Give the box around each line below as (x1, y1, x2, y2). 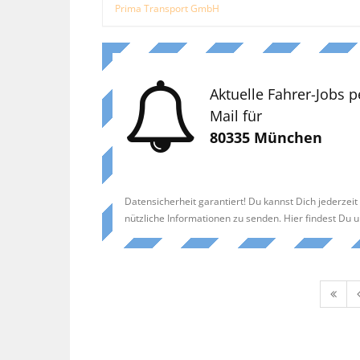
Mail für (210, 106, 262, 125)
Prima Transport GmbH (115, 2, 219, 14)
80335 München (210, 128, 322, 147)
